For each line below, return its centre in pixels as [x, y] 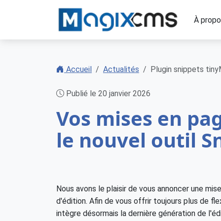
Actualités [121, 69]
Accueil [78, 69]
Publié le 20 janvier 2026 [107, 93]
